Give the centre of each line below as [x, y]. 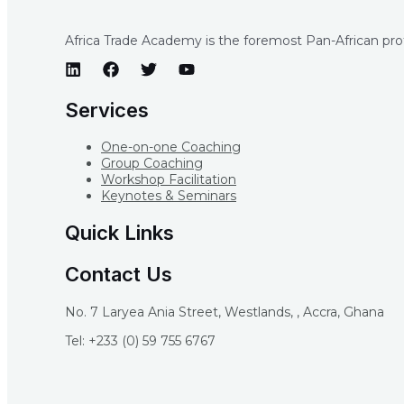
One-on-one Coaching [171, 147]
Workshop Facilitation [169, 179]
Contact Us [119, 275]
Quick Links [119, 233]
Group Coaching [152, 163]
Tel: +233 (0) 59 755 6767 [140, 340]
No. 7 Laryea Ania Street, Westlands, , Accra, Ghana [225, 312]
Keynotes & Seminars [169, 195]
